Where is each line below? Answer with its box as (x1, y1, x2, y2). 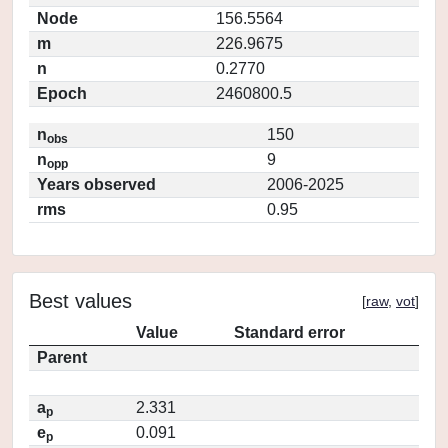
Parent (37, 349, 87, 366)
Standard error (234, 324, 345, 341)
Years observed (37, 176, 156, 193)
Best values (29, 290, 132, 312)
